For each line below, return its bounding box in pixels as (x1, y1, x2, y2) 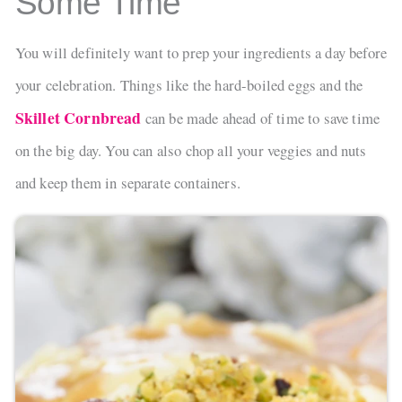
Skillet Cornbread (14, 106, 142, 130)
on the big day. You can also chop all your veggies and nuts (14, 140, 367, 162)
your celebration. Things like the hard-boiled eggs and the (14, 74, 363, 96)
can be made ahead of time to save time (141, 108, 380, 129)
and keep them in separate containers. (14, 172, 240, 194)
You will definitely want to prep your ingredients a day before (14, 42, 388, 64)
